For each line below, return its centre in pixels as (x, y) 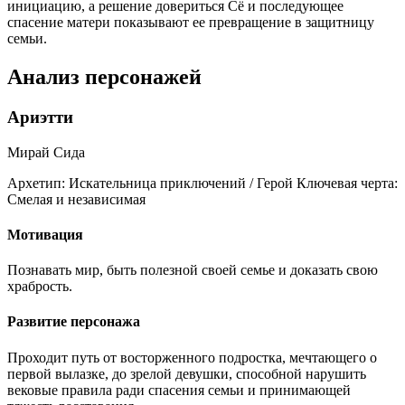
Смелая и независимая (76, 199)
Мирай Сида (46, 152)
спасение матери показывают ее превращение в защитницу (191, 23)
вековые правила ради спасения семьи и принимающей (179, 390)
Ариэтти (40, 117)
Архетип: (36, 183)
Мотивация (45, 234)
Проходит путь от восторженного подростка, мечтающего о (192, 357)
